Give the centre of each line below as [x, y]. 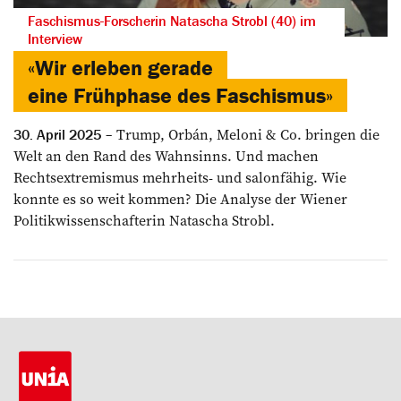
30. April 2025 [57, 135]
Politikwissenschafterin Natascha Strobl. [144, 221]
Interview [55, 39]
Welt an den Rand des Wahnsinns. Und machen [166, 156]
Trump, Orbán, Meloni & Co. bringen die [246, 135]
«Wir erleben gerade [120, 68]
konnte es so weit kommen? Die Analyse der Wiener [180, 199]
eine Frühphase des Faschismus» [180, 96]
